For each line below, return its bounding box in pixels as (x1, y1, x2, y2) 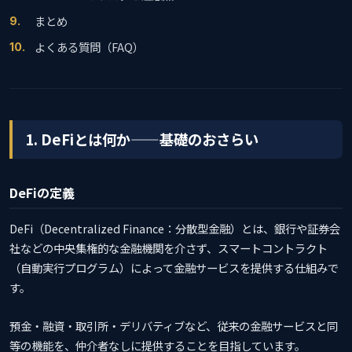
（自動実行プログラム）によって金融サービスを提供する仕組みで (9, 258, 339, 276)
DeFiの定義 (9, 182, 75, 202)
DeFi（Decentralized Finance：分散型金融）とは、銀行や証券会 (9, 219, 340, 236)
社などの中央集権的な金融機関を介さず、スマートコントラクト (9, 239, 328, 256)
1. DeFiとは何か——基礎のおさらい (25, 128, 258, 149)
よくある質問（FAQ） (35, 38, 144, 55)
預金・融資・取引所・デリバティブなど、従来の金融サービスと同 (9, 317, 338, 334)
